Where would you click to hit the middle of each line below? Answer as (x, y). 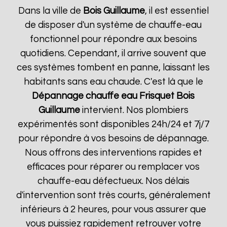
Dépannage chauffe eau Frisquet (103, 96)
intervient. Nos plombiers (134, 110)
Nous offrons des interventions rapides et (113, 153)
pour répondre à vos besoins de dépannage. (113, 139)
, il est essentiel (177, 11)
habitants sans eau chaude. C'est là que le (113, 82)
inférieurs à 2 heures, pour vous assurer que (113, 210)
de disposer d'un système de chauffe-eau (113, 25)
